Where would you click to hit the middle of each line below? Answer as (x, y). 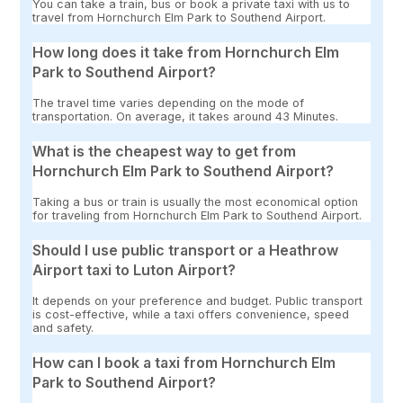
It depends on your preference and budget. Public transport (198, 301)
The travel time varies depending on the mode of (169, 103)
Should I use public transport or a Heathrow (186, 251)
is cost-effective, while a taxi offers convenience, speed (191, 315)
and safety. (63, 328)
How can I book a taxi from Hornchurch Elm (184, 363)
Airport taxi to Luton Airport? (134, 270)
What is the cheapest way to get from (165, 152)
